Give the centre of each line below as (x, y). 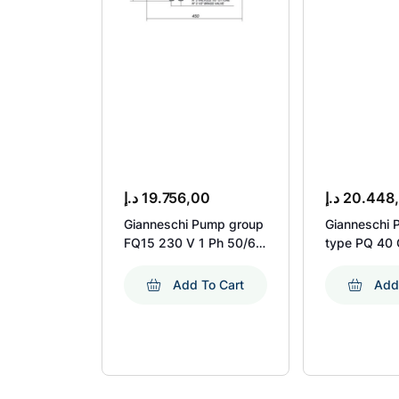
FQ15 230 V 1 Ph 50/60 (194, 243)
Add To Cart (209, 285)
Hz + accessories (175, 262)
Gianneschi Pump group (194, 224)
